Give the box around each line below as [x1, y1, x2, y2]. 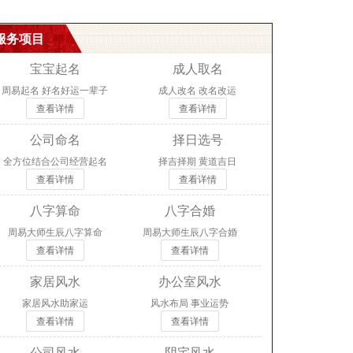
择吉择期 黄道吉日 [158, 154, 237, 168]
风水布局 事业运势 [150, 296, 229, 310]
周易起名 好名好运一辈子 [2, 84, 109, 97]
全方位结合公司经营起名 [2, 154, 107, 168]
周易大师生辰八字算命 [7, 225, 102, 239]
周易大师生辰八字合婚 [142, 225, 237, 239]
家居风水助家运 [21, 296, 88, 310]
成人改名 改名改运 [158, 84, 237, 97]
